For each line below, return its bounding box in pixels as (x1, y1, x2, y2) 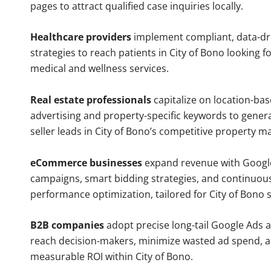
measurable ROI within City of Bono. (30, 250, 193, 264)
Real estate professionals (30, 93, 151, 107)
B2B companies (30, 218, 104, 232)
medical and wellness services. (30, 62, 169, 76)
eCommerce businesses (30, 155, 142, 169)
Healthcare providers (30, 30, 131, 44)
